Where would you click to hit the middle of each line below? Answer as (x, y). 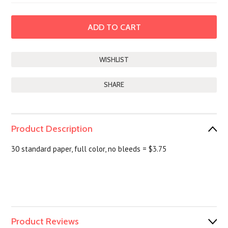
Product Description (52, 129)
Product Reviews (45, 221)
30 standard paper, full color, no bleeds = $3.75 (89, 149)
